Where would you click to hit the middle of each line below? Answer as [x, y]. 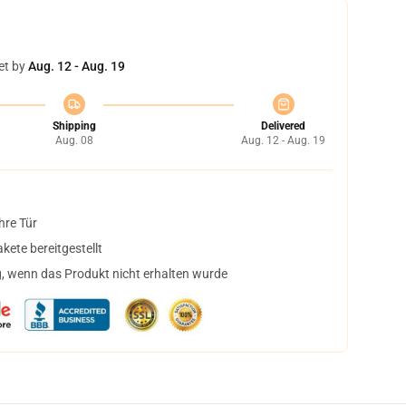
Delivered [283, 126]
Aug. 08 [74, 140]
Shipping [74, 126]
